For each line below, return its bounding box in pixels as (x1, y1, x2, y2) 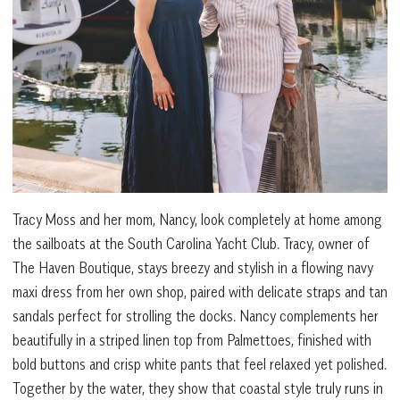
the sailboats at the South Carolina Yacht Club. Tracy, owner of (12, 234, 370, 253)
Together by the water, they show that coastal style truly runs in (12, 379, 383, 397)
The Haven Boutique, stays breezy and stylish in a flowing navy (12, 258, 373, 277)
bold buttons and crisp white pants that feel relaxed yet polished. (12, 354, 387, 373)
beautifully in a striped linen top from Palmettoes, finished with (12, 330, 371, 349)
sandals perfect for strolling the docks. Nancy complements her (12, 306, 379, 325)
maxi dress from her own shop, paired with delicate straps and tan (12, 282, 387, 301)
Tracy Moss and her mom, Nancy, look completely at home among (12, 210, 382, 229)
